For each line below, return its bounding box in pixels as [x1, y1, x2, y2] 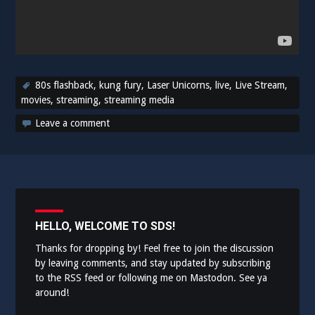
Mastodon [190, 271, 234, 283]
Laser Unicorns [147, 79, 210, 91]
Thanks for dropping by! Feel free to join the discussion [35, 242, 274, 254]
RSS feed [64, 271, 104, 283]
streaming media [104, 94, 175, 105]
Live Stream [235, 79, 285, 91]
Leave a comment [35, 117, 110, 129]
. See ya [233, 271, 268, 283]
